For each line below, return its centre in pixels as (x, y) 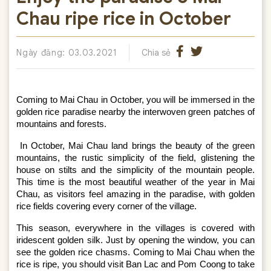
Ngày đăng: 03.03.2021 (67, 53)
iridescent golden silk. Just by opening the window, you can (135, 240)
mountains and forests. (62, 124)
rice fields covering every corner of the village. (107, 206)
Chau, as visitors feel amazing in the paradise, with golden (135, 194)
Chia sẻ (156, 53)
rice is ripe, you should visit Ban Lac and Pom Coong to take (135, 264)
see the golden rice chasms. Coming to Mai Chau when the (135, 252)
